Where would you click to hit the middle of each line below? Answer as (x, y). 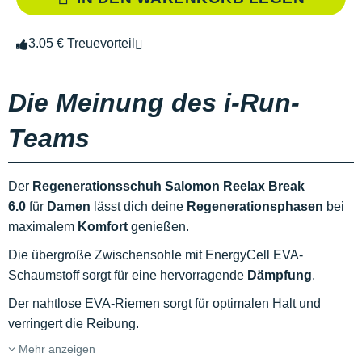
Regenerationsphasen (255, 207)
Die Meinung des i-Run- (154, 103)
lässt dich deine (139, 207)
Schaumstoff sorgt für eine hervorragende (128, 276)
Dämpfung (280, 276)
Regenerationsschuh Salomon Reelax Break (168, 187)
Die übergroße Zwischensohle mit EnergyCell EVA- (156, 255)
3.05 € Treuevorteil (82, 44)
